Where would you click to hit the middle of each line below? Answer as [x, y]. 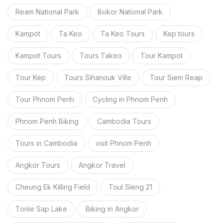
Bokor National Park [130, 12]
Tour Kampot [162, 56]
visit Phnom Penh [123, 143]
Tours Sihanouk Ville [98, 77]
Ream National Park [47, 12]
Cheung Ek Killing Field [53, 187]
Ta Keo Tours [123, 34]
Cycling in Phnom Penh [130, 99]
